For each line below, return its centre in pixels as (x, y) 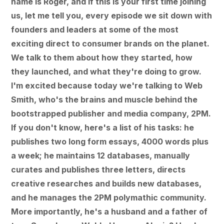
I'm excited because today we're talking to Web (107, 85)
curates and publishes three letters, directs (98, 169)
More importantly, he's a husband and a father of (109, 211)
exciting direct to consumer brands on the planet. (110, 43)
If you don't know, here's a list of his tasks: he (103, 127)
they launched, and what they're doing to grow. (106, 71)
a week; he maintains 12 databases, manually (101, 155)
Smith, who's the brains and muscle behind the (104, 99)
